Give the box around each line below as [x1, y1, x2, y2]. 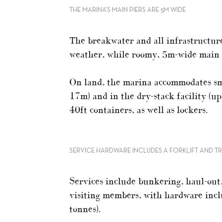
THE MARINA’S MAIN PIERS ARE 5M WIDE [69, 7, 186, 13]
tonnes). [69, 203, 101, 214]
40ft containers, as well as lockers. [69, 104, 208, 115]
